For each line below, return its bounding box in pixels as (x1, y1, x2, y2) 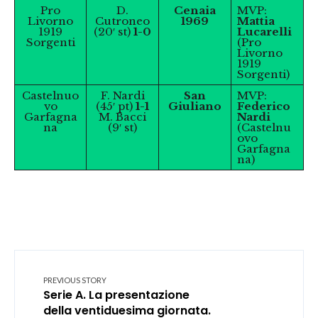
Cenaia (174, 4, 216, 17)
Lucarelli (236, 25, 292, 38)
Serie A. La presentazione (43, 287, 190, 303)
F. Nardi (100, 89, 145, 102)
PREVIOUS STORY (43, 275, 106, 285)
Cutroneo (95, 14, 150, 28)
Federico (236, 99, 290, 113)
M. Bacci (99, 110, 146, 124)
